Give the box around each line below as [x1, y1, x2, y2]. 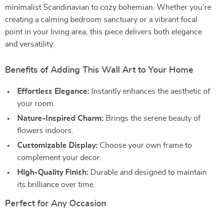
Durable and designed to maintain [88, 168, 207, 176]
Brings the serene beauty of [104, 114, 200, 122]
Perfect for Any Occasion [5, 199, 106, 208]
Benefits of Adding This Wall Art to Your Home [5, 66, 193, 75]
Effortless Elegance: [17, 87, 89, 95]
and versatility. [5, 40, 55, 48]
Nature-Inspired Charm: [17, 114, 104, 122]
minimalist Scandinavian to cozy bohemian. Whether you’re [5, 3, 211, 11]
